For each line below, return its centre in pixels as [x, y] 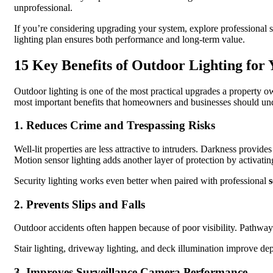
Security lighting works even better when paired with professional [141, 180]
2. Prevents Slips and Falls [80, 204]
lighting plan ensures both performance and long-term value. [129, 39]
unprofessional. [43, 7]
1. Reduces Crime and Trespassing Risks [115, 126]
